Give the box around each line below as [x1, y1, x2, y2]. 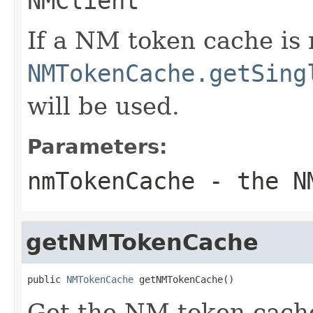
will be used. [27, 92, 180, 120]
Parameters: [27, 134, 168, 159]
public [27, 273, 66, 285]
